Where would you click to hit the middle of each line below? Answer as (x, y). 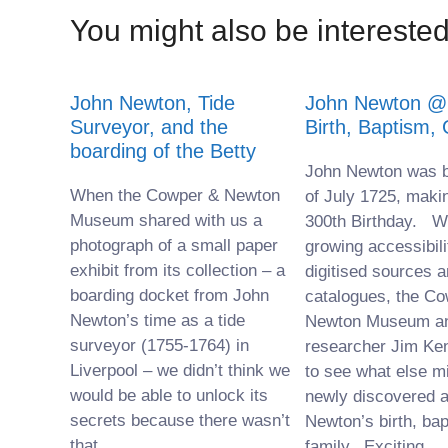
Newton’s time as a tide (157, 320)
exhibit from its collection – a (177, 270)
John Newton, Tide (152, 103)
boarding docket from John (169, 295)
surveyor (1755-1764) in (159, 345)
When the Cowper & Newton (175, 195)
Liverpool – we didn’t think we (180, 370)
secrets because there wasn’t (180, 420)
